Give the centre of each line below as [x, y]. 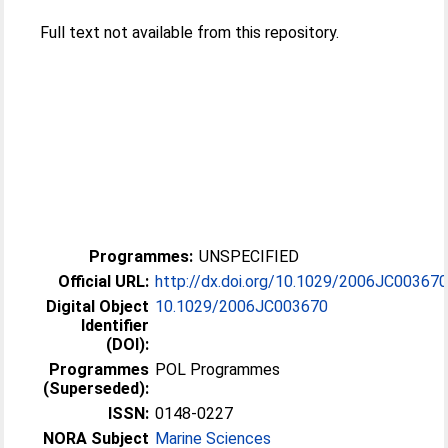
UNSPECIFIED [249, 256]
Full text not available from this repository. [190, 32]
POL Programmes [218, 369]
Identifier [115, 325]
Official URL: [104, 281]
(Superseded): [96, 388]
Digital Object [98, 306]
